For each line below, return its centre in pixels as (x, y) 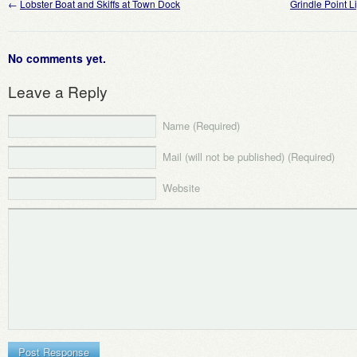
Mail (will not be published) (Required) (249, 157)
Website (181, 188)
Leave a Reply (58, 91)
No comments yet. (57, 58)
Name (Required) (201, 126)
